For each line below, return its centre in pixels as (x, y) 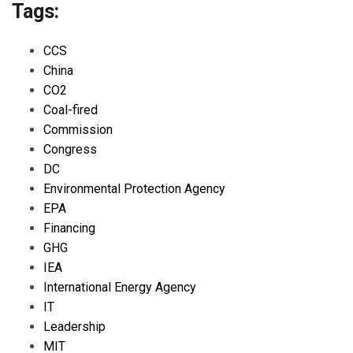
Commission (78, 129)
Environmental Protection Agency (134, 188)
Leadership (74, 326)
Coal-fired (71, 110)
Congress (70, 149)
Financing (69, 228)
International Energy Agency (120, 287)
